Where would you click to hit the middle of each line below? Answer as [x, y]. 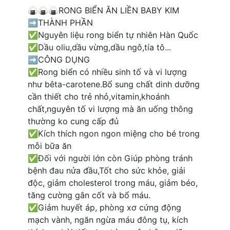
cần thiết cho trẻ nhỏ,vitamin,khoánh [99, 97]
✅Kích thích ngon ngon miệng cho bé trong [114, 133]
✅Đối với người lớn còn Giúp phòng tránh [110, 158]
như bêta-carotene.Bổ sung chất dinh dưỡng [114, 84]
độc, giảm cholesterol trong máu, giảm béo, [113, 183]
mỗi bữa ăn [50, 146]
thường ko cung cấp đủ [73, 121]
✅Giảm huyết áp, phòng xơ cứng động [104, 207]
